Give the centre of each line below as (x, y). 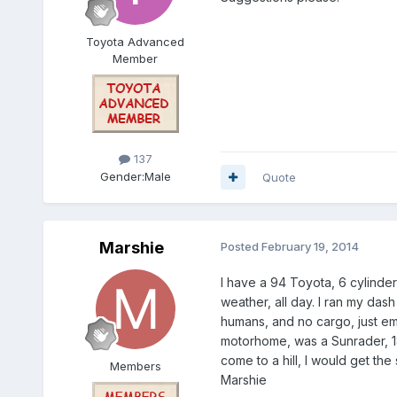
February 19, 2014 (310, 246)
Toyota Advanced (136, 42)
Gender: (122, 176)
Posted (241, 246)
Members (135, 366)
